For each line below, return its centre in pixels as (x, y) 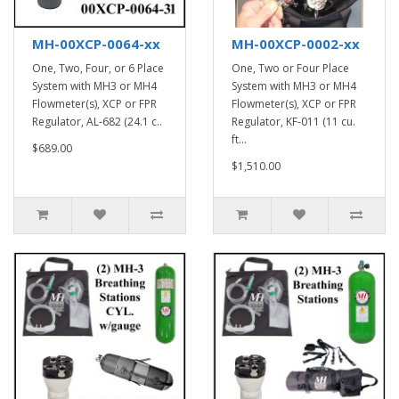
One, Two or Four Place (290, 68)
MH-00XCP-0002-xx (296, 44)
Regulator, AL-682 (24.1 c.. (97, 122)
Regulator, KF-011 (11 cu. (293, 122)
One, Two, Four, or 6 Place (98, 68)
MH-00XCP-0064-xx (96, 44)
